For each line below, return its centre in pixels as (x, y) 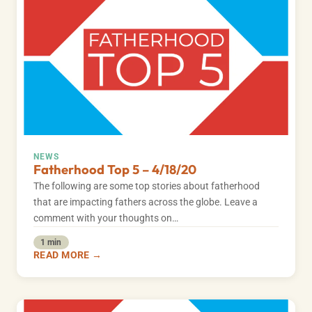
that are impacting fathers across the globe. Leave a (146, 203)
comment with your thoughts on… (106, 219)
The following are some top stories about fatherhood (147, 187)
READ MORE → (68, 255)
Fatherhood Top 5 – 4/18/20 (115, 170)
